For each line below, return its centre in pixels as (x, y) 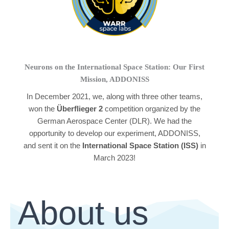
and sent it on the (53, 146)
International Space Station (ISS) (140, 146)
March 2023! (114, 158)
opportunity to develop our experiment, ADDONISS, (114, 134)
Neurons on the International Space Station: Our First (114, 67)
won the (43, 109)
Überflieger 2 (80, 109)
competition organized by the (152, 109)
